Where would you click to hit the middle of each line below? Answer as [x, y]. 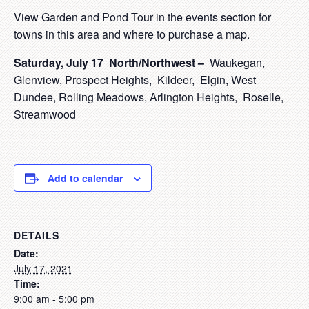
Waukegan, [236, 62]
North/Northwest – [157, 62]
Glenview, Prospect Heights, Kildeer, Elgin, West [135, 80]
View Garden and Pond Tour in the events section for [142, 17]
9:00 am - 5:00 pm [54, 299]
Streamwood [45, 114]
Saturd [31, 62]
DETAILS [37, 235]
